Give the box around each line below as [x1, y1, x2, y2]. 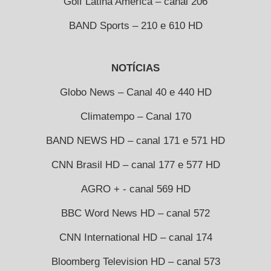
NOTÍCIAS [111, 62, 160, 74]
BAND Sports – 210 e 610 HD [68, 19, 203, 31]
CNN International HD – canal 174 [59, 231, 212, 243]
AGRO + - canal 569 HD [80, 183, 191, 195]
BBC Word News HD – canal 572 [61, 207, 210, 219]
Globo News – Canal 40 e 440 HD [59, 86, 212, 98]
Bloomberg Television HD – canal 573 [51, 255, 220, 267]
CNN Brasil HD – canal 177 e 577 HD [51, 158, 220, 171]
